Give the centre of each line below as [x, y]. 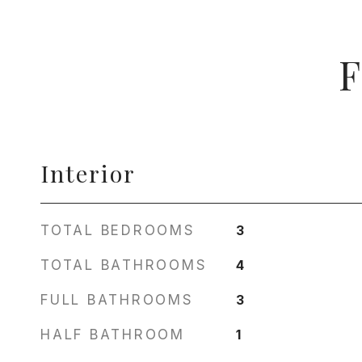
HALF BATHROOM [113, 335]
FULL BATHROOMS [117, 300]
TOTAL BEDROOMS [118, 230]
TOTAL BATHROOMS [124, 265]
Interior [88, 173]
